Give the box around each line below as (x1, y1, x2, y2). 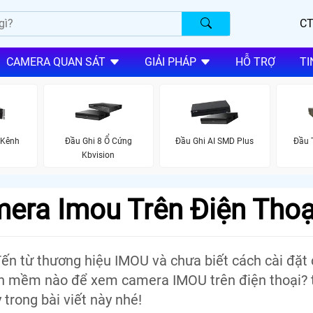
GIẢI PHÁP (144, 55, 196, 69)
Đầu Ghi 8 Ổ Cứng (64, 136, 132, 146)
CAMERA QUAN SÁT (6, 55, 105, 69)
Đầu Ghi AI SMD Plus (175, 136, 254, 146)
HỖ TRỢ (235, 55, 275, 69)
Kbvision (82, 150, 115, 160)
